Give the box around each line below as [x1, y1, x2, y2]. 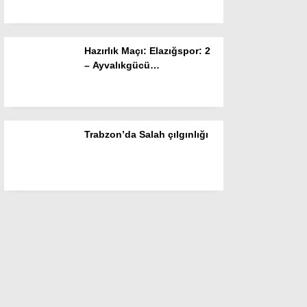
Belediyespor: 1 [84, 74, 158, 85]
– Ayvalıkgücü [84, 60, 150, 71]
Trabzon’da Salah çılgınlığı [84, 129, 208, 140]
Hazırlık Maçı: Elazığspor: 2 [84, 45, 210, 56]
